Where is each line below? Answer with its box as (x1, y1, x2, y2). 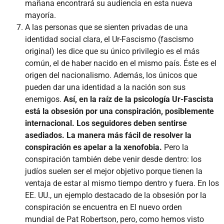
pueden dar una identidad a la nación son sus (25, 82, 185, 92)
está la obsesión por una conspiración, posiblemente (25, 106, 214, 116)
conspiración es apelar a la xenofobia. (25, 142, 162, 152)
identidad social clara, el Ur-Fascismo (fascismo (25, 34, 193, 44)
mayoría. (25, 10, 56, 20)
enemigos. (25, 94, 63, 104)
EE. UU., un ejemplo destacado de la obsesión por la (25, 190, 206, 200)
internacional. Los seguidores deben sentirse (25, 118, 187, 128)
